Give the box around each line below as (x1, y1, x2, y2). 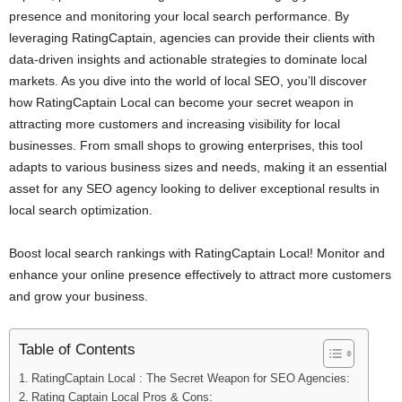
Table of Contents (19, 340, 135, 358)
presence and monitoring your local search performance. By (9, 8, 349, 23)
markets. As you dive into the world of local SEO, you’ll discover (9, 73, 367, 88)
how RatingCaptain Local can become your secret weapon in (9, 94, 354, 109)
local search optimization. (9, 202, 153, 217)
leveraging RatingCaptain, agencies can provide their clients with (9, 30, 375, 45)
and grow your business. (9, 288, 148, 303)
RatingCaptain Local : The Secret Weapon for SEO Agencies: (31, 371, 350, 385)
